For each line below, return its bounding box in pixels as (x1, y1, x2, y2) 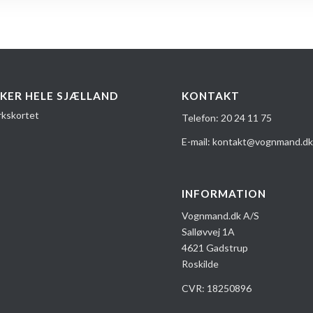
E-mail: (182, 136, 213, 148)
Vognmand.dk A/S (182, 210, 260, 222)
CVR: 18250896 (182, 282, 252, 295)
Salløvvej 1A (182, 226, 235, 238)
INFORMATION (182, 187, 267, 201)
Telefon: (182, 111, 221, 124)
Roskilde (182, 258, 219, 270)
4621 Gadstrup (182, 242, 249, 254)
